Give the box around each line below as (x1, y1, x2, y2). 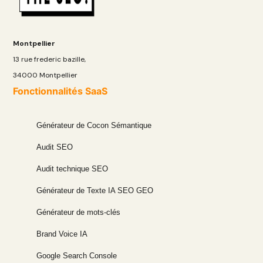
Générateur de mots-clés (36, 207, 121, 217)
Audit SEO (36, 142, 73, 151)
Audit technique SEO (36, 164, 109, 173)
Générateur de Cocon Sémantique (36, 120, 152, 130)
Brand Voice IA (36, 229, 88, 238)
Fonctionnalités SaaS (13, 85, 108, 97)
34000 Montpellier (13, 70, 78, 80)
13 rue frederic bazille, (13, 54, 86, 64)
